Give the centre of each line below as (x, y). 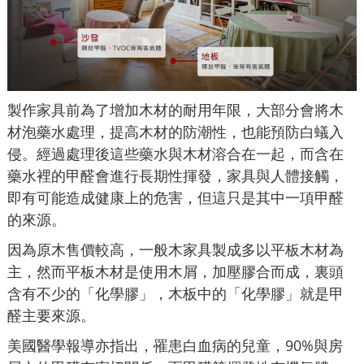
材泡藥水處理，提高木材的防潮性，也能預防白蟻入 (175, 131)
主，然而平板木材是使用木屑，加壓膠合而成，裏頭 (175, 271)
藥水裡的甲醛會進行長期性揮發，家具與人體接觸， (175, 175)
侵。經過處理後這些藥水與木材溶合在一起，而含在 (175, 153)
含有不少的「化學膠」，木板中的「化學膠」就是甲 (175, 293)
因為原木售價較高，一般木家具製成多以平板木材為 (175, 249)
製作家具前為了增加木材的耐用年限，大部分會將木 (175, 109)
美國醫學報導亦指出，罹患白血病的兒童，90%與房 (175, 345)
